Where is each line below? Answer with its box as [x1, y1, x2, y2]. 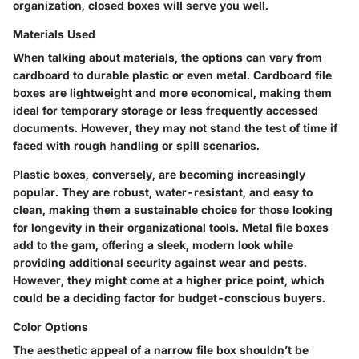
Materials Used [13, 27, 95, 42]
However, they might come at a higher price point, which [13, 273, 325, 288]
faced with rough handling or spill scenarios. [13, 139, 260, 153]
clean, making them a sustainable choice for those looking [13, 203, 333, 217]
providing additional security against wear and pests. [13, 256, 307, 270]
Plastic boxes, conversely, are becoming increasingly [13, 167, 305, 182]
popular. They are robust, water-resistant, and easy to [13, 185, 313, 200]
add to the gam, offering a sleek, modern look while [13, 238, 293, 252]
